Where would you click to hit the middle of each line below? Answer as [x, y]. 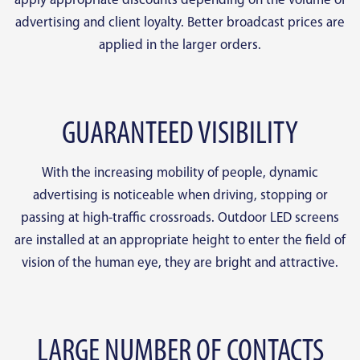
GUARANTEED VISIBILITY [180, 135]
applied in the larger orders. [180, 46]
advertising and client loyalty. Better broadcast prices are [180, 23]
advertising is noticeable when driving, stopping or [180, 196]
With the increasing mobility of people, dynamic [180, 174]
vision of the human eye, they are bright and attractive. [180, 264]
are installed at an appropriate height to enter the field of [180, 241]
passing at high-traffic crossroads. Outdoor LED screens [180, 219]
